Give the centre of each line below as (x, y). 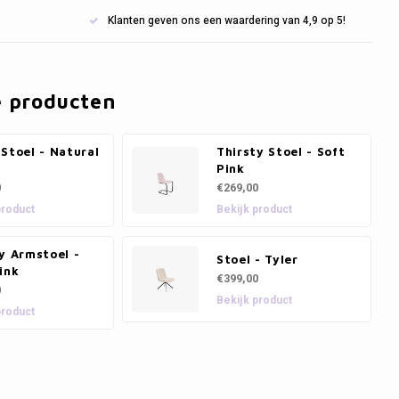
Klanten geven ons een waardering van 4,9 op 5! (226, 20)
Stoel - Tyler (257, 259)
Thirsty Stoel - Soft (281, 151)
